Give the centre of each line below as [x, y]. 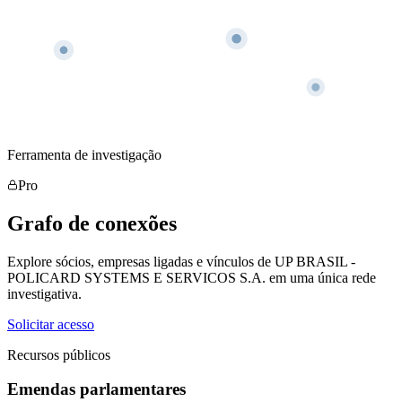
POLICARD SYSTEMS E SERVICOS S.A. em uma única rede [192, 277]
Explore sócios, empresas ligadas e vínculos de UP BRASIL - [181, 261]
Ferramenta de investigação [84, 154]
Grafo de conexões [92, 223]
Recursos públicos [59, 354]
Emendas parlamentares [96, 389]
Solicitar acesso [51, 324]
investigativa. [44, 293]
